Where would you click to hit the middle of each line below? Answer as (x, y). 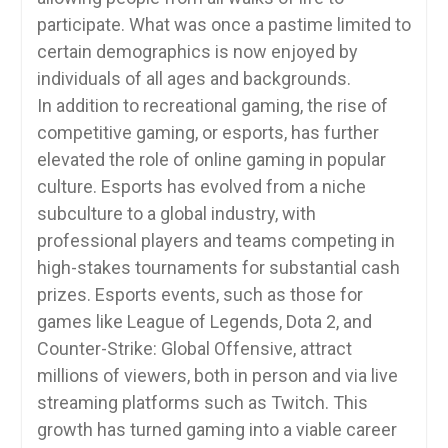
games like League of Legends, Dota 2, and (204, 321)
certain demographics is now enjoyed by (197, 51)
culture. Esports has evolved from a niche (201, 186)
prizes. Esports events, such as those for (199, 294)
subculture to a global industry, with (176, 213)
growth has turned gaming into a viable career (216, 429)
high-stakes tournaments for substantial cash (218, 267)
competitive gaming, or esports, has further (207, 132)
